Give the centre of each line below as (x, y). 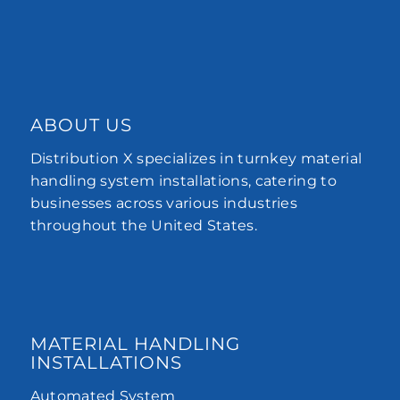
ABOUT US (81, 125)
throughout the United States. (143, 225)
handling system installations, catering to (183, 180)
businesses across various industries (164, 203)
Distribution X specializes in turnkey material (196, 158)
